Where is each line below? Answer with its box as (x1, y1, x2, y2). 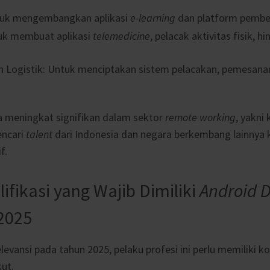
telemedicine (93, 28, 150, 43)
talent (26, 127, 52, 141)
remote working (165, 110, 236, 124)
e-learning (130, 10, 175, 25)
